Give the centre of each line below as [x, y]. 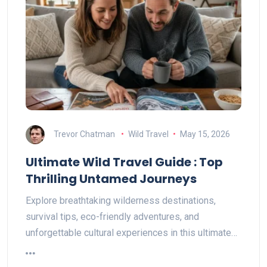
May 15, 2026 [205, 134]
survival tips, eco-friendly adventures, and [112, 216]
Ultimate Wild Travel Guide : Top [124, 162]
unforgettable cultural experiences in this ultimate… [131, 232]
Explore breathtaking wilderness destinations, [121, 200]
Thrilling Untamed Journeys [111, 178]
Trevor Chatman [84, 134]
